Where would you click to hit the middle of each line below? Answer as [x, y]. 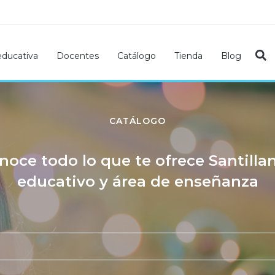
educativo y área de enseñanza [137, 181]
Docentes [78, 56]
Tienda [188, 56]
